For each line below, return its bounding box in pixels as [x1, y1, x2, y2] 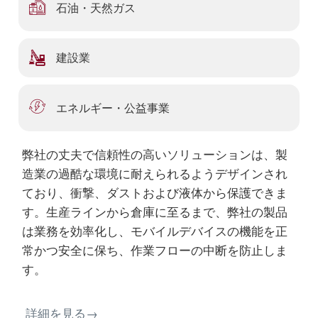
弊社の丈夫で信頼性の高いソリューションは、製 [22, 148, 287, 163]
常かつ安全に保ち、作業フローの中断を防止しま [22, 243, 287, 258]
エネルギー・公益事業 [56, 101, 170, 115]
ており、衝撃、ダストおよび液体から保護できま [22, 186, 287, 201]
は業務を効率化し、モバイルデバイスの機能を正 [22, 224, 287, 239]
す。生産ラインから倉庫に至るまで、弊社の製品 [22, 205, 287, 220]
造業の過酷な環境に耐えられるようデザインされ [22, 167, 287, 182]
